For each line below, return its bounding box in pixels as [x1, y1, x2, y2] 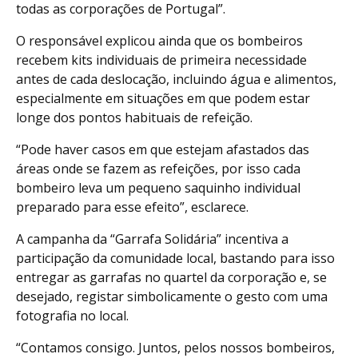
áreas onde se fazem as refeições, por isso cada [16, 159, 300, 177]
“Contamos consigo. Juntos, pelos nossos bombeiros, [16, 338, 335, 356]
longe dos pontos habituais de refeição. [16, 108, 253, 126]
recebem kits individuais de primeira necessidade [16, 50, 307, 69]
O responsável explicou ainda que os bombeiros [16, 31, 303, 50]
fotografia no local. [16, 306, 129, 324]
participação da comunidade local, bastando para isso [16, 249, 335, 267]
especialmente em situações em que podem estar [16, 89, 310, 107]
